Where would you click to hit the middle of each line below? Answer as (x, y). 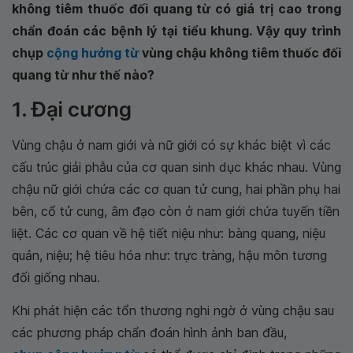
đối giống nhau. (56, 277)
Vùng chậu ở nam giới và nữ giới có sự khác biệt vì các (171, 145)
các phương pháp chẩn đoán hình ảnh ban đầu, (149, 333)
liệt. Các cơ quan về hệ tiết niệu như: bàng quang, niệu (169, 233)
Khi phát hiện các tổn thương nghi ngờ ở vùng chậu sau (173, 310)
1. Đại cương (72, 109)
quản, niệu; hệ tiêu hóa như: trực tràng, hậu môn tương (169, 255)
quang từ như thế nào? (83, 75)
